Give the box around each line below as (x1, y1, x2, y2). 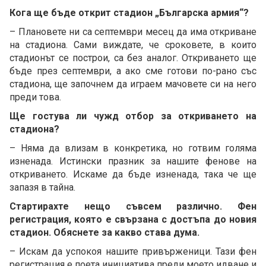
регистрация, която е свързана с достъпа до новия (9, 213, 256, 225)
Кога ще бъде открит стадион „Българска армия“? (9, 7, 249, 18)
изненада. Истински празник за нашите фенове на (9, 155, 256, 167)
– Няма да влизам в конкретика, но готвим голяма (9, 142, 256, 154)
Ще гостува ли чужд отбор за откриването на (9, 110, 256, 122)
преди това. (9, 91, 61, 103)
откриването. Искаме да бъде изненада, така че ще (9, 168, 256, 180)
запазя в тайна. (9, 181, 75, 193)
